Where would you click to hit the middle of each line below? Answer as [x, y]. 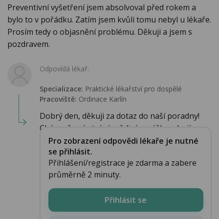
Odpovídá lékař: [64, 69]
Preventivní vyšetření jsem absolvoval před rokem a [102, 8]
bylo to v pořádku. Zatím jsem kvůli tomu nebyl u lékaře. [109, 20]
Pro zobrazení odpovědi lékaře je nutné [123, 141]
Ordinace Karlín [102, 99]
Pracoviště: [58, 99]
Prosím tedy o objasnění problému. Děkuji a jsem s [100, 32]
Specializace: [61, 89]
